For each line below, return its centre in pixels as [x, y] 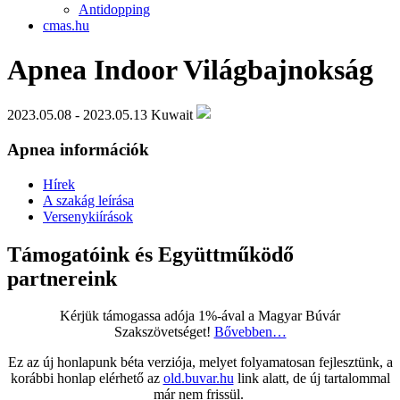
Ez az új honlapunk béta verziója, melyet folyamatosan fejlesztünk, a [200, 362]
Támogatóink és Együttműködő [150, 254]
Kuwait [172, 115]
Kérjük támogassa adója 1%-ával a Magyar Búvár [200, 316]
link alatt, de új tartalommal [312, 379]
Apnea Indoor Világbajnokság [190, 69]
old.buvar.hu [198, 379]
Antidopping [114, 10]
